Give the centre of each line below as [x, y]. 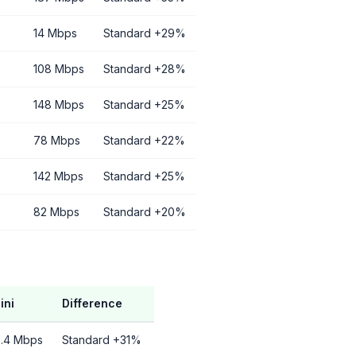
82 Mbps [56, 212]
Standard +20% [145, 212]
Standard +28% [145, 69]
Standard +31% [102, 340]
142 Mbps [58, 176]
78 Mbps [57, 140]
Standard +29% [145, 33]
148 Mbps [59, 104]
